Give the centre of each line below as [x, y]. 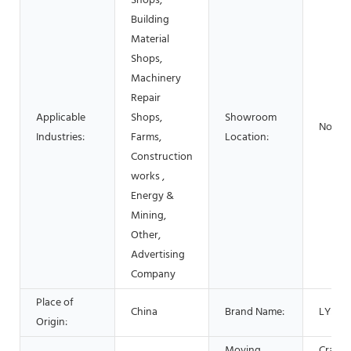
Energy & [152, 196]
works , [148, 176]
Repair [146, 98]
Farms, [146, 137]
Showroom [251, 118]
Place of [55, 302]
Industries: [60, 137]
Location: [247, 137]
